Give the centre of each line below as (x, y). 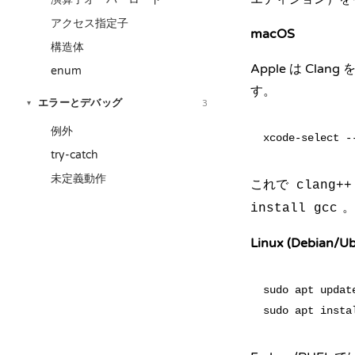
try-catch (74, 155)
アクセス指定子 (90, 23)
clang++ (324, 185)
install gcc (294, 208)
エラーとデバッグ (80, 103)
